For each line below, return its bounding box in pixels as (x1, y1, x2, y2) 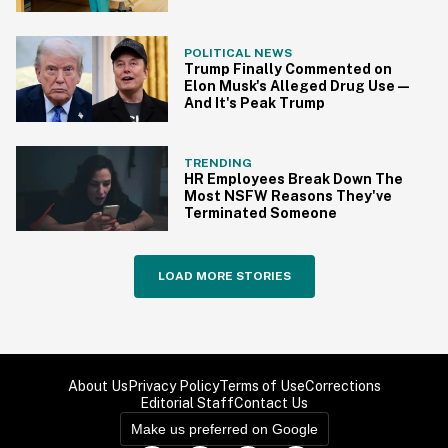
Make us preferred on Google (130, 421, 318, 438)
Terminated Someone (184, 204, 337, 221)
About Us (67, 378, 128, 395)
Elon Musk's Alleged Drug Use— (184, 78, 412, 95)
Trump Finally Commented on (184, 61, 392, 78)
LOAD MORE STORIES (157, 269, 291, 284)
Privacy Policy (127, 378, 219, 395)
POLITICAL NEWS (184, 46, 292, 61)
